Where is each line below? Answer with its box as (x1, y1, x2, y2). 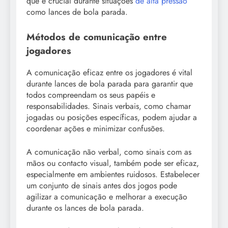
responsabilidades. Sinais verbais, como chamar (26, 100, 191, 112)
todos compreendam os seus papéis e (26, 89, 155, 101)
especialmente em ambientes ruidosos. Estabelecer (26, 168, 199, 181)
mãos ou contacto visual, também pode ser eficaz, (26, 157, 199, 169)
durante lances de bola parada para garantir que (26, 78, 193, 90)
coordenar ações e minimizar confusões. (26, 123, 165, 135)
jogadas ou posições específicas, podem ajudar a (26, 111, 197, 124)
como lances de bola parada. (26, 6, 128, 18)
